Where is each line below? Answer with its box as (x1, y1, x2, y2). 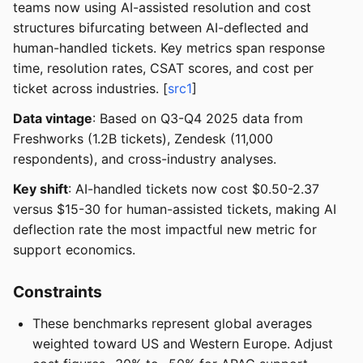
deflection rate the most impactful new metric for (13, 221, 317, 238)
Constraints (13, 282, 102, 302)
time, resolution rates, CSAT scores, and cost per (13, 60, 314, 77)
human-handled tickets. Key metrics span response (13, 40, 325, 57)
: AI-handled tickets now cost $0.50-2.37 (68, 181, 319, 198)
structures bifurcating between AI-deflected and (13, 19, 309, 36)
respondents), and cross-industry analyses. (13, 151, 276, 168)
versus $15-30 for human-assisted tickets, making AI (13, 201, 336, 218)
